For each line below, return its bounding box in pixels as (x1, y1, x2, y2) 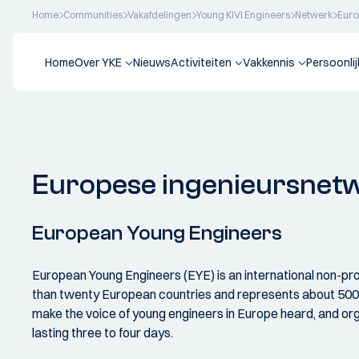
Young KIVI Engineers (196, 9, 290, 21)
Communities (63, 9, 123, 21)
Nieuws (133, 55, 171, 70)
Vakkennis (243, 55, 295, 70)
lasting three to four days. (32, 325, 173, 341)
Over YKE (75, 55, 122, 70)
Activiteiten (171, 55, 232, 70)
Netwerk (295, 9, 333, 21)
